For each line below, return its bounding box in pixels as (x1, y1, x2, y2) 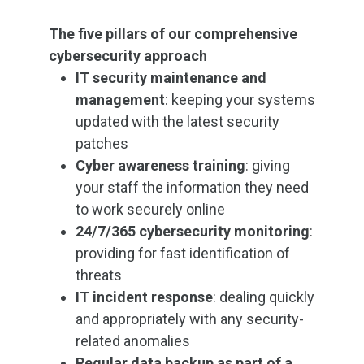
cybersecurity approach (49, 47, 207, 64)
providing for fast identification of (76, 245, 290, 262)
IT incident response (76, 288, 213, 305)
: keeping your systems (165, 91, 315, 108)
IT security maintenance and (76, 69, 266, 86)
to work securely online (76, 201, 225, 218)
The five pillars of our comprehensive (49, 25, 297, 42)
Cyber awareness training (76, 157, 245, 174)
